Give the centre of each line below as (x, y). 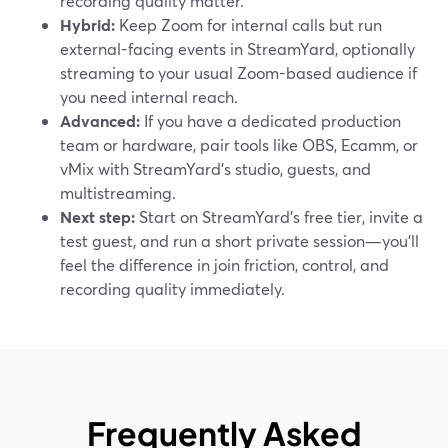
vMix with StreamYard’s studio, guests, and (215, 168)
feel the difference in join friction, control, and (224, 264)
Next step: (97, 216)
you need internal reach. (149, 96)
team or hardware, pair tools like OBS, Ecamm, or (239, 144)
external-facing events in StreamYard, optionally (237, 48)
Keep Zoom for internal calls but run (248, 24)
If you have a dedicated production (270, 120)
